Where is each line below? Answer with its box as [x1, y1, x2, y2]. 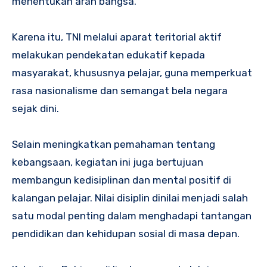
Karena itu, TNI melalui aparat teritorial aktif [12, 31, 222, 44]
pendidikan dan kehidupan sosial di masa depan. [12, 228, 240, 240]
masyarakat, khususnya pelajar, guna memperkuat [12, 67, 252, 79]
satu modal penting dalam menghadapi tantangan [12, 210, 252, 222]
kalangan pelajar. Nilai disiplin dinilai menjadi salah [12, 192, 248, 204]
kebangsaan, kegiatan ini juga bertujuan [12, 156, 203, 169]
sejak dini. [12, 103, 59, 115]
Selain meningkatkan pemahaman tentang [12, 138, 215, 151]
